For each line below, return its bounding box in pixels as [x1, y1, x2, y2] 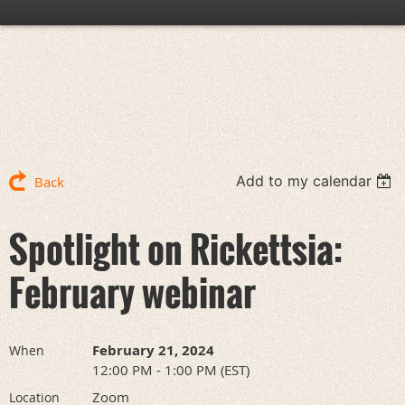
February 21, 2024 [92, 341, 214, 360]
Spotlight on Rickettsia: [9, 221, 343, 276]
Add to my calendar [236, 172, 372, 190]
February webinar [9, 265, 256, 319]
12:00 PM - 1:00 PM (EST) [92, 361, 250, 379]
